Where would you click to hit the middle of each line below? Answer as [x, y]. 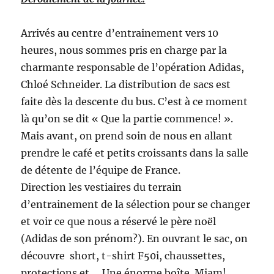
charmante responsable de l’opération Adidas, [133, 68]
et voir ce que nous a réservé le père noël [119, 222]
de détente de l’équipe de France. [101, 170]
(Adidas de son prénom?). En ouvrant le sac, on [135, 239]
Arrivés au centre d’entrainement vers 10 [120, 33]
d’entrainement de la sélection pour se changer [136, 205]
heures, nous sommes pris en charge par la [124, 50]
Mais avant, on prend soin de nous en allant [127, 136]
